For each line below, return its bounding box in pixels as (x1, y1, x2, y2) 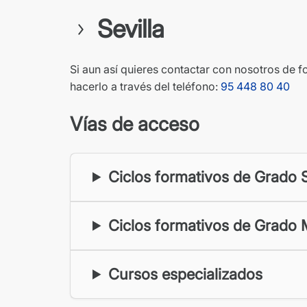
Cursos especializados (108, 265, 263, 283)
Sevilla (97, 13, 164, 44)
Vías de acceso (70, 112, 199, 136)
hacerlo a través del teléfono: (70, 79, 221, 93)
